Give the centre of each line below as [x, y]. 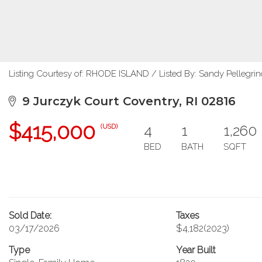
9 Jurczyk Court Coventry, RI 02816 [125, 101]
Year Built [196, 250]
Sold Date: [30, 216]
